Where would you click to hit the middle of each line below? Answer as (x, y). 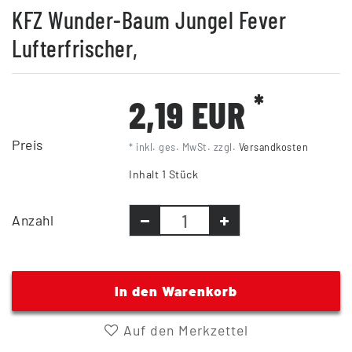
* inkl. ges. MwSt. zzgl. (184, 147)
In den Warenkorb (176, 291)
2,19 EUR (191, 114)
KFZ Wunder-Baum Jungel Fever (149, 20)
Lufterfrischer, (75, 48)
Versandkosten (273, 147)
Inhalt (145, 174)
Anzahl (33, 220)
